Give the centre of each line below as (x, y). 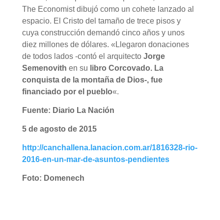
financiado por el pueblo (67, 91)
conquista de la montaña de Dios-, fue (92, 80)
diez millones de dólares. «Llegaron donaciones (105, 44)
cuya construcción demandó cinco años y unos (103, 32)
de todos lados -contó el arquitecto (82, 56)
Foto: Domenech (53, 178)
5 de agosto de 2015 (59, 129)
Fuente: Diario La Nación (68, 110)
